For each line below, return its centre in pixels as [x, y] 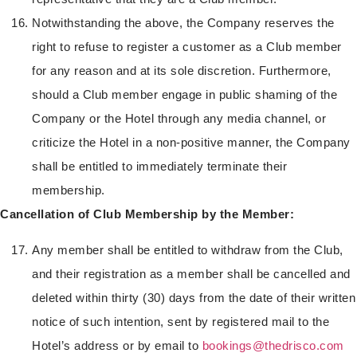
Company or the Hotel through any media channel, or [179, 119]
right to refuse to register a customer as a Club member [187, 47]
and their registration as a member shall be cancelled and [191, 273]
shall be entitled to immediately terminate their [159, 167]
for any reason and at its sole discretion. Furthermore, [182, 71]
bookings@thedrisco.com [273, 345]
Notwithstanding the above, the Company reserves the [183, 23]
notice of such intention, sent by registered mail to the [180, 321]
